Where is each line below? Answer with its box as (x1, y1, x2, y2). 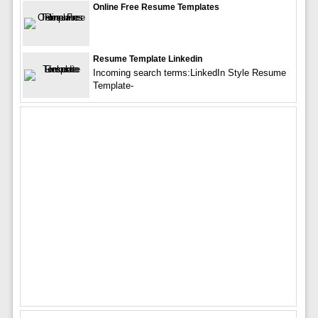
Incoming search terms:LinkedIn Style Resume (92, 67, 286, 78)
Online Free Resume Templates (92, 2, 219, 12)
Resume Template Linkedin (92, 54, 202, 64)
